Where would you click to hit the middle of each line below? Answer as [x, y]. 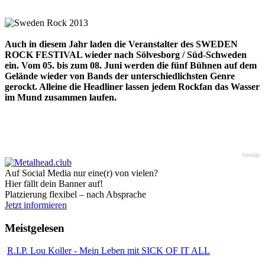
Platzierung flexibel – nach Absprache [75, 194]
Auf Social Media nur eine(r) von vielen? [81, 173]
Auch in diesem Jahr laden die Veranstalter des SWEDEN [121, 44]
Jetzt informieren [36, 205]
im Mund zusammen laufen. [61, 97]
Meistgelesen [35, 228]
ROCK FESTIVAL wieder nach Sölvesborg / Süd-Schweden [126, 54]
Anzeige [251, 154]
